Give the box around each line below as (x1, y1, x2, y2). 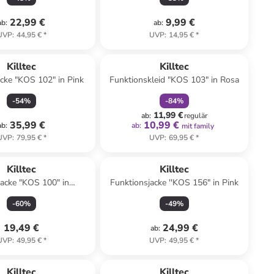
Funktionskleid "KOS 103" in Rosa (109, 74, 239, 86)
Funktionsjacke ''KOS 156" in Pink (109, 177, 239, 188)
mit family (182, 121, 215, 131)
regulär (183, 111, 207, 120)
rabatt (180, 45, 200, 54)
